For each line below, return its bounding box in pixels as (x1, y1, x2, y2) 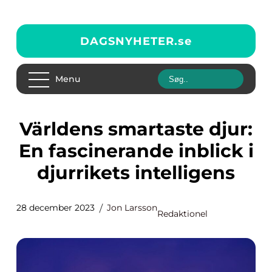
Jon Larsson (107, 202, 157, 213)
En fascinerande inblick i (18, 140, 254, 162)
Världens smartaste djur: (19, 118, 32, 140)
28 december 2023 (16, 202, 95, 213)
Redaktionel (157, 208, 208, 219)
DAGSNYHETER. (80, 34, 178, 48)
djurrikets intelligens (37, 161, 235, 184)
